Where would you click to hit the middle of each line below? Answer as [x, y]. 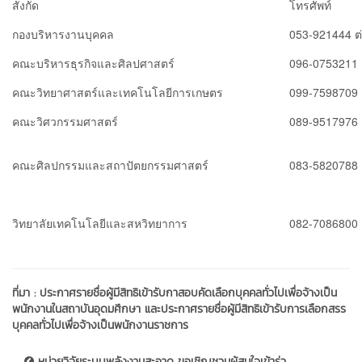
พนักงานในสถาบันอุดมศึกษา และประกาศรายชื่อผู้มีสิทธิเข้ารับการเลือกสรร [179, 309]
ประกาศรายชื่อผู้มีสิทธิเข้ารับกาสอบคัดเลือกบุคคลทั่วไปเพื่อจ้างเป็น [188, 293]
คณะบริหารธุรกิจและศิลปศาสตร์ [93, 63]
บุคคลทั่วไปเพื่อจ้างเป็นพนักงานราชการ [100, 325]
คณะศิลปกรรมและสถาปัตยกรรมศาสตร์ [110, 164]
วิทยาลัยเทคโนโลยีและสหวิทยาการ [100, 223]
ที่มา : [26, 293]
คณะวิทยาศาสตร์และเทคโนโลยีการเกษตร [118, 92]
